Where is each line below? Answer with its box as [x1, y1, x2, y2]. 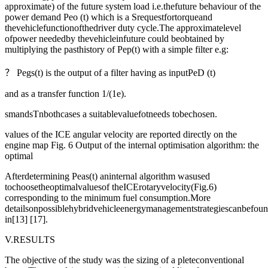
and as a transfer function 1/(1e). [5, 89, 126, 99]
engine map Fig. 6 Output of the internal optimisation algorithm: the [5, 140, 259, 151]
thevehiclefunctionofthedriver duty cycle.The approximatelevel [5, 23, 241, 33]
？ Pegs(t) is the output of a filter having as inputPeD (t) [5, 68, 215, 78]
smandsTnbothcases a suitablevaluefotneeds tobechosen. [5, 109, 217, 120]
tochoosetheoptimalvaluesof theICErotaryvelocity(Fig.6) [5, 182, 217, 193]
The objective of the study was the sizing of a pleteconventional [5, 255, 244, 266]
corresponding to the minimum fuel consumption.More [5, 193, 211, 203]
